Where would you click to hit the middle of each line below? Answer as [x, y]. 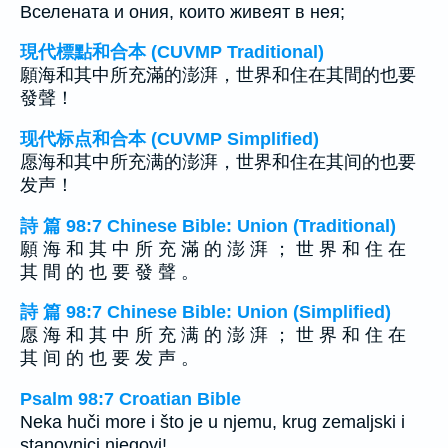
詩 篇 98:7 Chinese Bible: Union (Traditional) [208, 225]
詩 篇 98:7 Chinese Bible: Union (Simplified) [205, 312]
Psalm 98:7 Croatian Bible [130, 398]
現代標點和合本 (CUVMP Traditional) [172, 52]
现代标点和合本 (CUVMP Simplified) [169, 138]
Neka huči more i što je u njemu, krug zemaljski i [212, 421]
